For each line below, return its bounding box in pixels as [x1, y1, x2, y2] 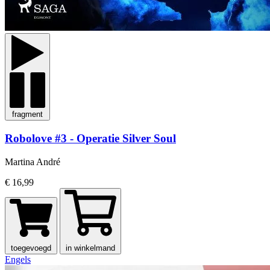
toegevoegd [11, 243, 51, 253]
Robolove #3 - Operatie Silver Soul [5, 131, 176, 145]
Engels [5, 254, 31, 265]
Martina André [5, 156, 60, 167]
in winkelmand [66, 243, 115, 253]
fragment [12, 110, 43, 119]
